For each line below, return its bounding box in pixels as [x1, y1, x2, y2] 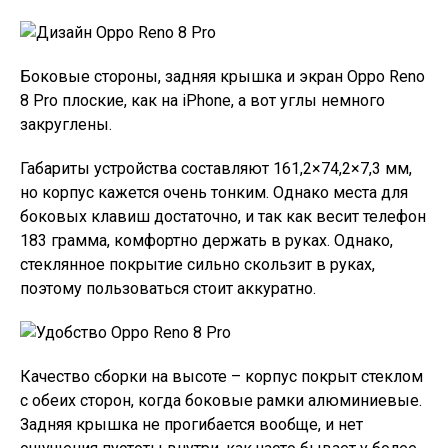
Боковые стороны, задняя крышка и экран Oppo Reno [20, 67, 425, 87]
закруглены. [20, 115, 112, 135]
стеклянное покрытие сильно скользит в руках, [20, 255, 375, 275]
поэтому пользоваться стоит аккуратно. [20, 279, 316, 299]
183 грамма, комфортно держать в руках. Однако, [20, 231, 393, 251]
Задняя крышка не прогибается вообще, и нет [20, 415, 363, 435]
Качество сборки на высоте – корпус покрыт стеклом [20, 367, 423, 387]
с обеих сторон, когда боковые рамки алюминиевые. [20, 391, 422, 411]
